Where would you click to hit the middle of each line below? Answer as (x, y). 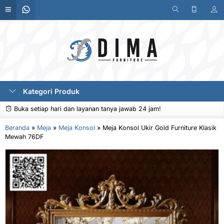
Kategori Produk (50, 91)
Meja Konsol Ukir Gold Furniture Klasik (159, 128)
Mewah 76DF (24, 137)
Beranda (17, 128)
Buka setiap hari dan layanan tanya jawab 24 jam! (86, 109)
